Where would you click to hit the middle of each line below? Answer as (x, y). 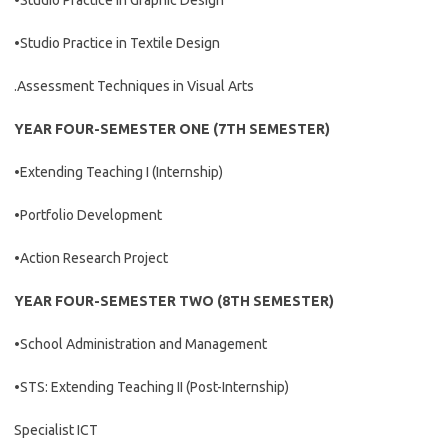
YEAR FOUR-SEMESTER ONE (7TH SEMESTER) (172, 129)
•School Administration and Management (140, 344)
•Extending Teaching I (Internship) (118, 172)
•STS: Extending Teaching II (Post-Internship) (151, 387)
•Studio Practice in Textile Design (117, 43)
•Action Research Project (91, 258)
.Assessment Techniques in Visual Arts (134, 86)
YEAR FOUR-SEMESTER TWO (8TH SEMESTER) (174, 301)
